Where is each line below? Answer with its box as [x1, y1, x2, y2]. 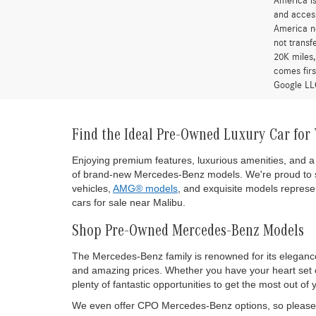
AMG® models [113, 182, 178, 194]
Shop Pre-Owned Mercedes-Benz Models [72, 224, 304, 241]
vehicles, [72, 182, 113, 194]
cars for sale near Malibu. [72, 196, 186, 208]
